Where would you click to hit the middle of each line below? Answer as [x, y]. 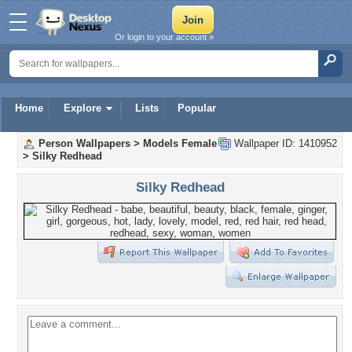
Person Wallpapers [84, 143]
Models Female [180, 143]
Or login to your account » [164, 37]
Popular [197, 108]
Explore [82, 108]
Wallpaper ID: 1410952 [284, 143]
